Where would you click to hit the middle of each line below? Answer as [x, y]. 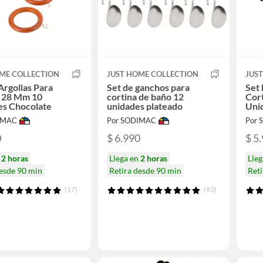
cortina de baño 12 [145, 97]
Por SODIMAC [131, 121]
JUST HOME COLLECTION [152, 74]
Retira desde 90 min [145, 170]
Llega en [124, 158]
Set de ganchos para [148, 87]
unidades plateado [144, 106]
